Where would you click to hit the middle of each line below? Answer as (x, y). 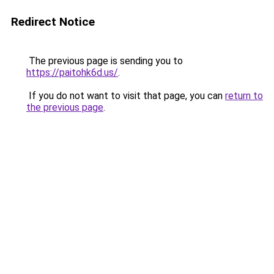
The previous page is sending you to (105, 61)
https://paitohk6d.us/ (72, 72)
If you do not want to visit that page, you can (126, 96)
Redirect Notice (53, 22)
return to (244, 96)
